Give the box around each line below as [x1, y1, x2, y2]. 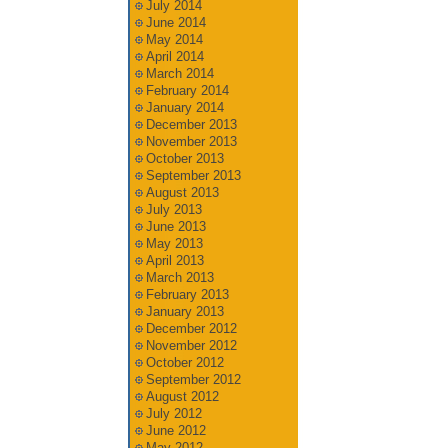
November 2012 [145, 338, 237, 353]
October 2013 [145, 151, 224, 166]
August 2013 [145, 185, 219, 200]
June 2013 [145, 219, 206, 234]
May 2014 [145, 32, 203, 47]
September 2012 [145, 372, 241, 387]
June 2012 [145, 423, 206, 438]
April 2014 [145, 49, 204, 64]
